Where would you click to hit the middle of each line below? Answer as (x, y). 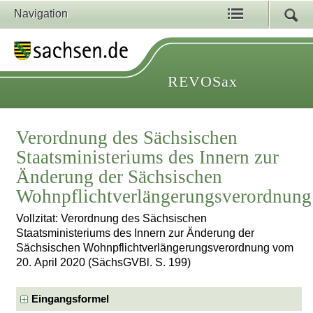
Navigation (41, 14)
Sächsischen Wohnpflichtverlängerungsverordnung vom (155, 248)
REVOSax (203, 81)
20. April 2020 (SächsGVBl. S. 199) (104, 263)
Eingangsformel (71, 299)
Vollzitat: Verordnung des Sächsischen (112, 219)
